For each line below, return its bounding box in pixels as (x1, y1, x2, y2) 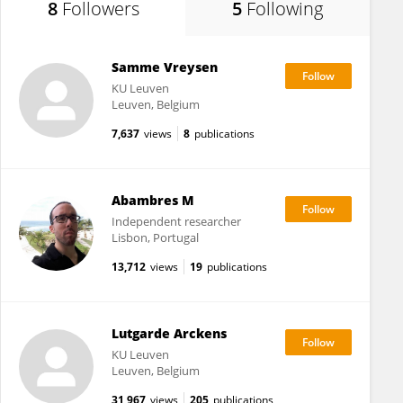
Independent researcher (111, 213, 241, 229)
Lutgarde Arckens (111, 325, 227, 342)
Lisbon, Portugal (111, 229, 199, 246)
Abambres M (111, 192, 194, 209)
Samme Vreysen (111, 58, 218, 76)
